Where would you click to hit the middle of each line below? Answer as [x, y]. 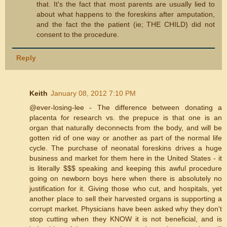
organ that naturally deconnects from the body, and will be [126, 127]
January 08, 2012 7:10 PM [93, 93]
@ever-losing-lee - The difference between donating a [126, 107]
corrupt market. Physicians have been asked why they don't [126, 209]
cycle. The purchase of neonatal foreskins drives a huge [126, 148]
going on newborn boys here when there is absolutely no [126, 178]
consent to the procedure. [78, 35]
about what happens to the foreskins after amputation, [126, 14]
